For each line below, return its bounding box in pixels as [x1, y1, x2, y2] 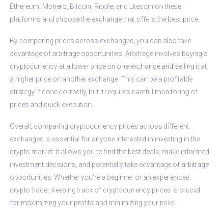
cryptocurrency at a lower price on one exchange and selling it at [10, 62, 207, 70]
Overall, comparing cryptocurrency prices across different [10, 122, 189, 130]
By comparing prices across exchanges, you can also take [10, 36, 191, 45]
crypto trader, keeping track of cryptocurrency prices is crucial [10, 186, 200, 194]
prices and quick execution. [10, 100, 93, 109]
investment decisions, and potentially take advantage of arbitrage [10, 160, 209, 168]
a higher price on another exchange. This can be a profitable [10, 75, 192, 83]
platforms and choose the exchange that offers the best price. [10, 15, 199, 23]
